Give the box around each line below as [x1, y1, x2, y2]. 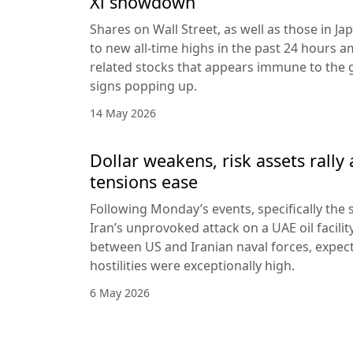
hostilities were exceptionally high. [90, 256, 295, 274]
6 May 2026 [90, 284, 150, 300]
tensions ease [90, 169, 198, 193]
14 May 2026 [90, 105, 156, 121]
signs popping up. [90, 76, 197, 95]
